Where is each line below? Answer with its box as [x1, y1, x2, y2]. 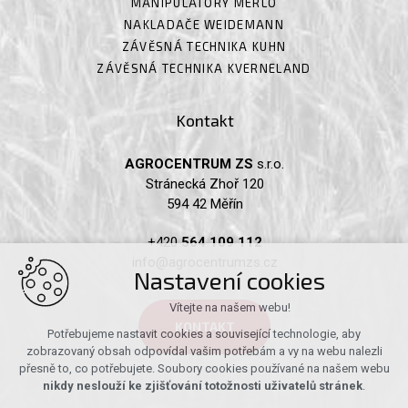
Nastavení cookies [134, 266, 326, 294]
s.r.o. [253, 155, 284, 172]
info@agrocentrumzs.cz [131, 253, 278, 270]
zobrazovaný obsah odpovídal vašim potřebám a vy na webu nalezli [25, 344, 382, 358]
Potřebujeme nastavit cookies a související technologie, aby [47, 327, 361, 341]
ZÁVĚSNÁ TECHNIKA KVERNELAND [97, 61, 311, 76]
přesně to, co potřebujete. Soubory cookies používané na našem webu [18, 362, 390, 375]
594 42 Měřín [166, 195, 243, 212]
